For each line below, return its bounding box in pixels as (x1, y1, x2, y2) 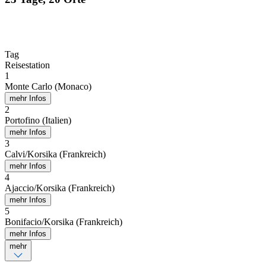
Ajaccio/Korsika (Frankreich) (5, 183, 115, 194)
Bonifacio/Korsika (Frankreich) (5, 217, 122, 227)
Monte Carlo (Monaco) (5, 81, 91, 92)
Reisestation (5, 60, 50, 71)
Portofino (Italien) (5, 115, 71, 126)
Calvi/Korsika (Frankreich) (5, 149, 106, 160)
